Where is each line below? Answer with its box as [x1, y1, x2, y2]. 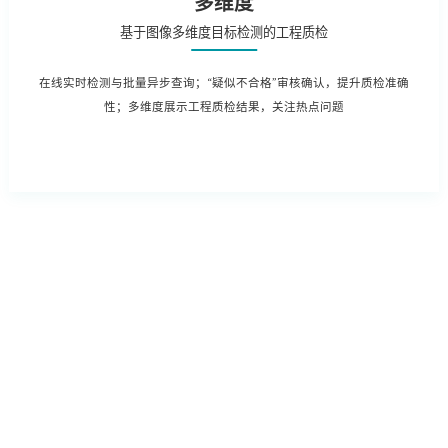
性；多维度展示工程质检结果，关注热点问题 [103, 100, 344, 115]
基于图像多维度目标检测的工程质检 [119, 24, 328, 40]
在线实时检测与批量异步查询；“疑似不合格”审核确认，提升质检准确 [38, 76, 409, 91]
